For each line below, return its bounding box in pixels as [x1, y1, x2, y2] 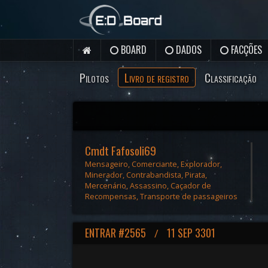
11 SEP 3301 [165, 225, 215, 240]
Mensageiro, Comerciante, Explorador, [85, 159, 222, 169]
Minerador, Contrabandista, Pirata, [85, 169, 207, 180]
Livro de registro [124, 69, 189, 86]
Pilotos [80, 69, 109, 86]
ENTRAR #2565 [85, 225, 148, 240]
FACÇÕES [229, 42, 262, 57]
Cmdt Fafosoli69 [85, 142, 156, 159]
